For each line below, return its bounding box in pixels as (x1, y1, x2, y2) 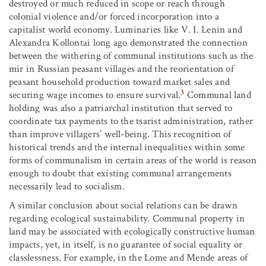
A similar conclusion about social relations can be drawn (9, 199, 237, 213)
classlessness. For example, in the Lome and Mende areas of (9, 251, 248, 265)
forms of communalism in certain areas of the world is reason (9, 154, 256, 167)
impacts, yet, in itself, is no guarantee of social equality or (9, 238, 243, 252)
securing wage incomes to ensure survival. (9, 88, 181, 102)
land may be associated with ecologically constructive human (9, 225, 255, 239)
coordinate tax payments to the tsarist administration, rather (9, 115, 254, 128)
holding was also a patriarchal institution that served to (9, 102, 233, 115)
